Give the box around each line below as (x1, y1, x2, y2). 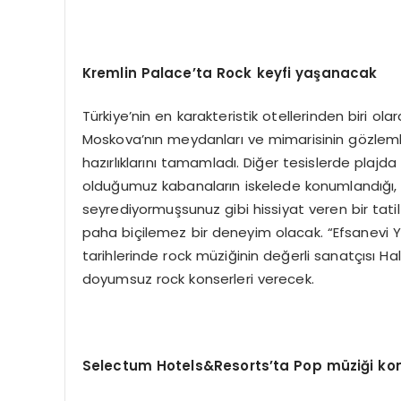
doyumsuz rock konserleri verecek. (81, 269, 314, 289)
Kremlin (81, 63, 137, 82)
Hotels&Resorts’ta (156, 356, 290, 376)
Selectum (81, 356, 152, 376)
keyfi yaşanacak (256, 63, 378, 82)
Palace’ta (141, 63, 213, 82)
